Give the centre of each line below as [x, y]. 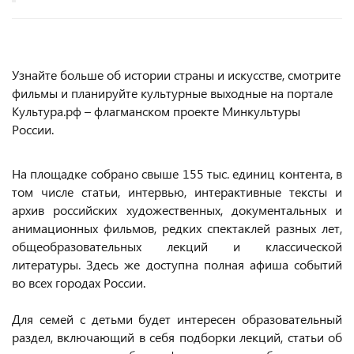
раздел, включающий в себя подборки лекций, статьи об [177, 337]
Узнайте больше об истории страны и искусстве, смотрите [176, 74]
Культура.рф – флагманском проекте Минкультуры [156, 111]
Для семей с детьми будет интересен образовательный [177, 318]
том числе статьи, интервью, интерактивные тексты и [177, 191]
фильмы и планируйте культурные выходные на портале [172, 92]
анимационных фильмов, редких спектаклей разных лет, [177, 228]
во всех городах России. [79, 282]
